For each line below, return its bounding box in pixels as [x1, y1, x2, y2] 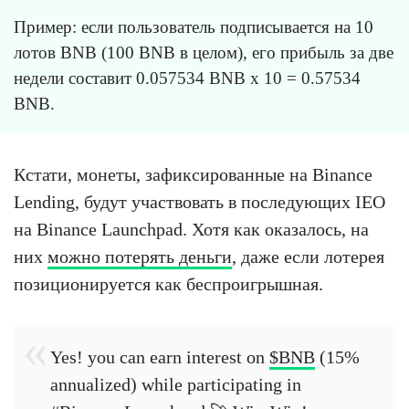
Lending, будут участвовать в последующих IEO [14, 192, 385, 213]
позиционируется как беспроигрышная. [14, 274, 323, 295]
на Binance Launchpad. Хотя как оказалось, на [14, 219, 369, 240]
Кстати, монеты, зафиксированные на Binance [14, 164, 372, 185]
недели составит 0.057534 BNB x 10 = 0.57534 [14, 68, 361, 89]
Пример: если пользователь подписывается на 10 [14, 17, 373, 37]
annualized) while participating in [50, 374, 301, 395]
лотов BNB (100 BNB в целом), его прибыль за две [14, 43, 393, 63]
